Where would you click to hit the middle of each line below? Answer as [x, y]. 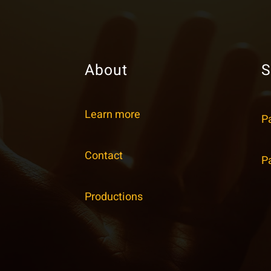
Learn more [112, 115]
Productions [113, 197]
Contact [103, 156]
